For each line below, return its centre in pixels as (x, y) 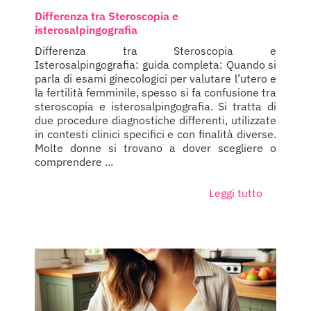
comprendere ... (74, 162)
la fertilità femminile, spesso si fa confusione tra (155, 93)
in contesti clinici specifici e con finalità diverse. (155, 134)
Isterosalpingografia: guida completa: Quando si (155, 65)
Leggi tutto (236, 193)
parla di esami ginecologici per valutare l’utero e (155, 79)
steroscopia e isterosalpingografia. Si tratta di (155, 107)
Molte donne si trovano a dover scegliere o (155, 148)
